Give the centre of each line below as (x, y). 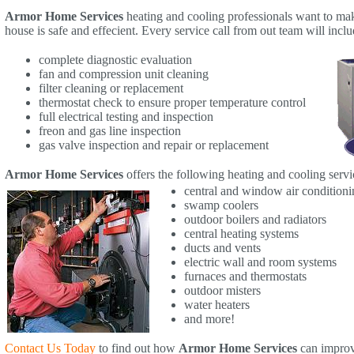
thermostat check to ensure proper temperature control (172, 102)
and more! (209, 318)
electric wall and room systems (260, 262)
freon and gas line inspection (110, 130)
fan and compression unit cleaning (124, 73)
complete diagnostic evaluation (115, 59)
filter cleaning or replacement (111, 88)
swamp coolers (221, 205)
